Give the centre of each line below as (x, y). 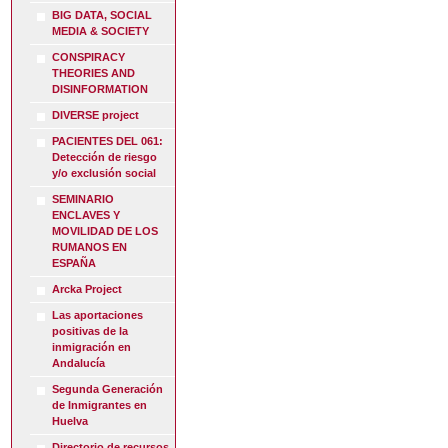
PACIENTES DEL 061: (108, 141)
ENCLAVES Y (86, 215)
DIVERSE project (96, 115)
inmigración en (92, 347)
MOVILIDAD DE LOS (105, 231)
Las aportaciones (98, 315)
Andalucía (79, 363)
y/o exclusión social (104, 173)
